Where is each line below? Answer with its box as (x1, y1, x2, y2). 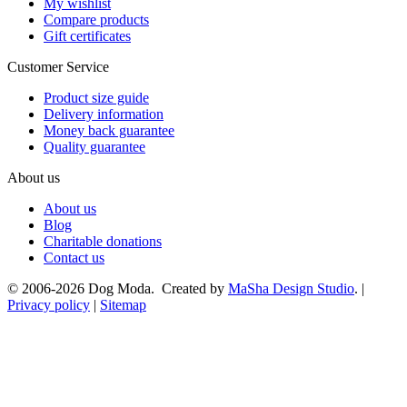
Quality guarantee (44, 138, 145, 154)
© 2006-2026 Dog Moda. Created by (7, 280, 228, 296)
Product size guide (44, 89, 149, 105)
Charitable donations (44, 233, 162, 249)
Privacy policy (7, 296, 90, 313)
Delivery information (44, 105, 164, 122)
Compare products (44, 11, 149, 27)
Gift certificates (44, 27, 131, 44)
